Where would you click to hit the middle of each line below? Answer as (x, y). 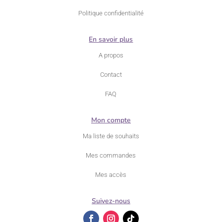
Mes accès (111, 174)
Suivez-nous (111, 201)
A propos (111, 55)
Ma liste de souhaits (111, 136)
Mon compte (111, 120)
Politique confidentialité (111, 13)
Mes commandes (111, 155)
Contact (111, 74)
